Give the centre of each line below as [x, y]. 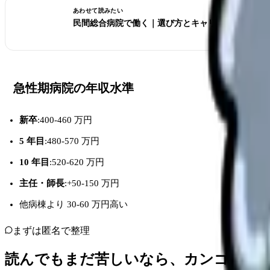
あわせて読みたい [98, 10]
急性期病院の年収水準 [74, 88]
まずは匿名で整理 [51, 230]
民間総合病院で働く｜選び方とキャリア [149, 23]
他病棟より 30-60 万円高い [74, 204]
